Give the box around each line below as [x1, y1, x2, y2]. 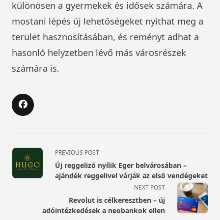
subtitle [11, 169, 39, 180]
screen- [11, 181, 39, 192]
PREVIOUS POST [55, 148, 99, 157]
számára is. [12, 61, 59, 74]
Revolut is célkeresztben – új [69, 195, 165, 205]
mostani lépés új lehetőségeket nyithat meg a [12, 14, 203, 27]
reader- [11, 192, 39, 204]
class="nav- [11, 157, 53, 168]
